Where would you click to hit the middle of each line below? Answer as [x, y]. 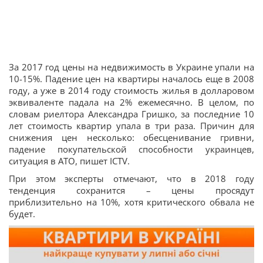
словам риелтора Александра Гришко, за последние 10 [131, 114]
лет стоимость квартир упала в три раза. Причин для [131, 126]
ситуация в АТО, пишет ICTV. [69, 161]
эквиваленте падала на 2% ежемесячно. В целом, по [131, 102]
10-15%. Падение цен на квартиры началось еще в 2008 [131, 79]
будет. [22, 214]
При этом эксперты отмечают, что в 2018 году [131, 178]
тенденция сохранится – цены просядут [131, 190]
